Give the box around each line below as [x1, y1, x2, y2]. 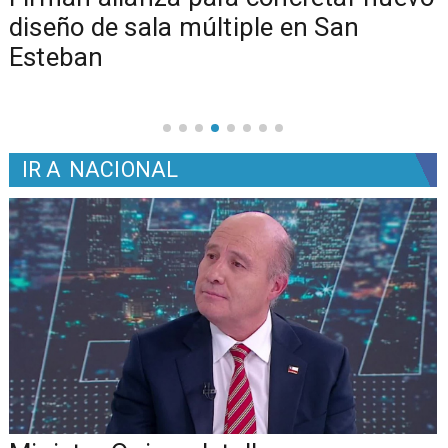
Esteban [8, 41, 104, 72]
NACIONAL [68, 157, 179, 183]
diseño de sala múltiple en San [8, 11, 360, 42]
